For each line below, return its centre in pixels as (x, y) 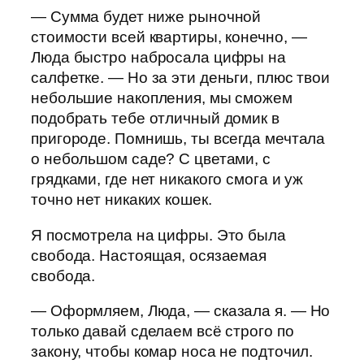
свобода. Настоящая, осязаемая (149, 255)
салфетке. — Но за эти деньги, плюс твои (181, 78)
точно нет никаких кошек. (121, 200)
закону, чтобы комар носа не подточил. (172, 352)
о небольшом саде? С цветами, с (151, 159)
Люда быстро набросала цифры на (158, 58)
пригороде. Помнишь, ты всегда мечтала (178, 139)
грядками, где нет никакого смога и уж (167, 180)
